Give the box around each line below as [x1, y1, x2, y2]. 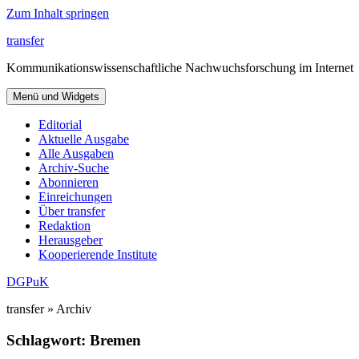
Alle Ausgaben [38, 147, 114, 160]
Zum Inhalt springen [6, 6, 109, 20]
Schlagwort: [6, 331, 90, 349]
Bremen [90, 331, 141, 349]
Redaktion [38, 219, 91, 232]
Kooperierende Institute [38, 248, 157, 261]
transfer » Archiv [6, 302, 91, 316]
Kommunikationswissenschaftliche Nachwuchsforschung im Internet [6, 61, 353, 75]
